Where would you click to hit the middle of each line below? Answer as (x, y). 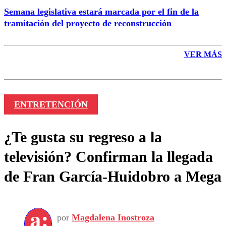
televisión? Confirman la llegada (108, 156)
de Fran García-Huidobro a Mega (113, 176)
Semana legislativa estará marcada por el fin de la (101, 11)
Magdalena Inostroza (113, 218)
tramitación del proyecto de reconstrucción (88, 23)
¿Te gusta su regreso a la (83, 137)
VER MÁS (203, 54)
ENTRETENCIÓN (51, 104)
